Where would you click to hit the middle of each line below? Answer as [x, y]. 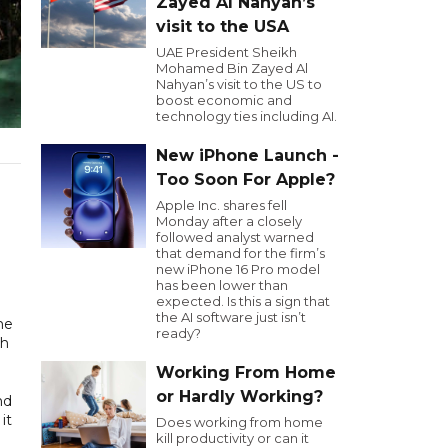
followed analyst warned [235, 237]
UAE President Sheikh [226, 52]
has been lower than [222, 285]
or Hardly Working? [239, 396]
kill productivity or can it [232, 438]
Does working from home [239, 422]
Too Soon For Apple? [245, 179]
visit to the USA [222, 26]
